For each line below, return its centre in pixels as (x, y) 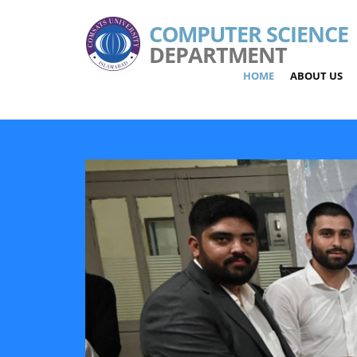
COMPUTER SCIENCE (249, 34)
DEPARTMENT (218, 55)
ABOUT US (316, 76)
